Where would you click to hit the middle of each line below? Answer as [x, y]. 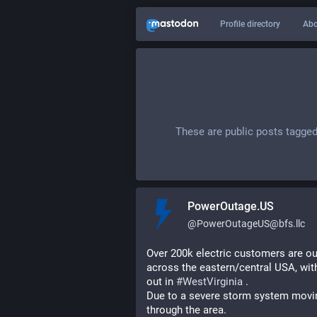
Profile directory [250, 24]
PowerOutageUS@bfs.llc [251, 224]
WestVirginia [213, 282]
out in [161, 282]
